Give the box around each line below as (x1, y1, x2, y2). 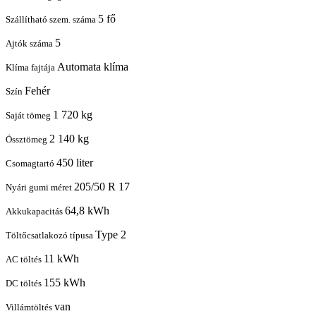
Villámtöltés (6, 302, 54, 313)
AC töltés (6, 254, 44, 265)
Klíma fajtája (6, 62, 57, 73)
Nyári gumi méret (6, 182, 74, 193)
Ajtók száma (6, 38, 55, 49)
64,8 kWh (65, 205, 109, 217)
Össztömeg (6, 134, 49, 145)
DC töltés (6, 278, 44, 289)
